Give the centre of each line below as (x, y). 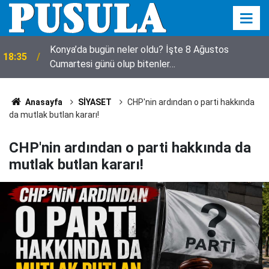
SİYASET (95, 102)
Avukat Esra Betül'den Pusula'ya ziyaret (132, 57)
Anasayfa (43, 102)
